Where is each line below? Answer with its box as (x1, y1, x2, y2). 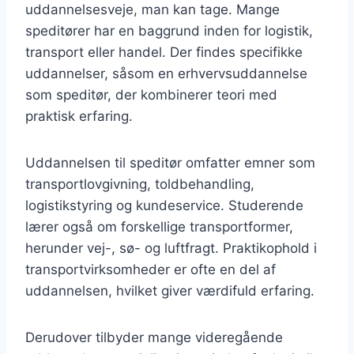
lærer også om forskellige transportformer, (25, 218, 293, 235)
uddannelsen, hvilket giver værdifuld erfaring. (25, 282, 314, 299)
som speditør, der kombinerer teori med (25, 86, 277, 103)
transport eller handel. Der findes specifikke (25, 43, 303, 60)
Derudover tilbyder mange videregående (25, 329, 283, 345)
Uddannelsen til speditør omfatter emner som (25, 154, 315, 171)
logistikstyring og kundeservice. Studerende (25, 197, 303, 213)
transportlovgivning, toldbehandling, (25, 175, 254, 192)
